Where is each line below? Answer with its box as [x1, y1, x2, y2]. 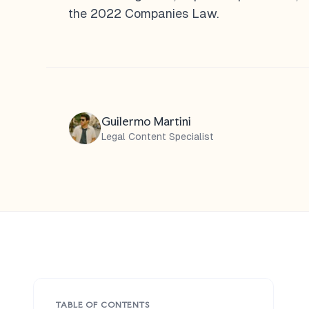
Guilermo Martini [101, 113, 192, 128]
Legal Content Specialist [101, 130, 215, 142]
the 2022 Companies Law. [68, 6, 219, 21]
